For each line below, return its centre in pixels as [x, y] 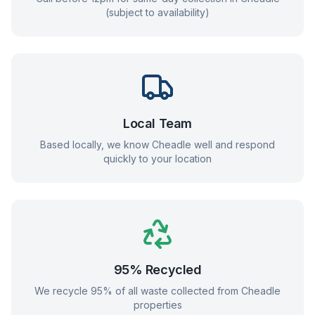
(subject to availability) [157, 12]
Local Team [157, 123]
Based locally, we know [96, 144]
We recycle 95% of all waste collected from [138, 291]
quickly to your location [157, 159]
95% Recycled [157, 270]
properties [157, 305]
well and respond [233, 144]
